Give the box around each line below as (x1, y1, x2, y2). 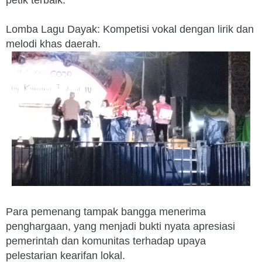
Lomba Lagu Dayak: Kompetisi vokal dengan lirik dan (6, 23, 254, 35)
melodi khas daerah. (6, 38, 101, 50)
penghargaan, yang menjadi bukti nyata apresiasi (6, 220, 235, 232)
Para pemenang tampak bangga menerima (6, 205, 206, 218)
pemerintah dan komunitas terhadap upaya (6, 235, 206, 247)
